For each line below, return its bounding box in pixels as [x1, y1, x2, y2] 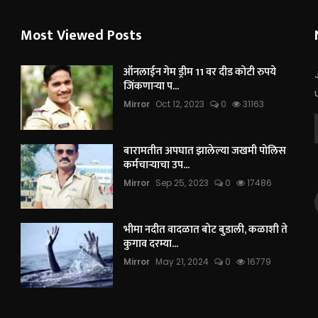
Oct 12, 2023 [155, 98, 205, 110]
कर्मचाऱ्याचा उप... [124, 156, 190, 174]
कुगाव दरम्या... [124, 235, 179, 253]
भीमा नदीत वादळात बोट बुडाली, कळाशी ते [124, 221, 288, 238]
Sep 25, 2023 [155, 177, 209, 189]
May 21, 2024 [155, 256, 209, 268]
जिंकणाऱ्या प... [124, 77, 180, 95]
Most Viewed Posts [21, 23, 143, 48]
